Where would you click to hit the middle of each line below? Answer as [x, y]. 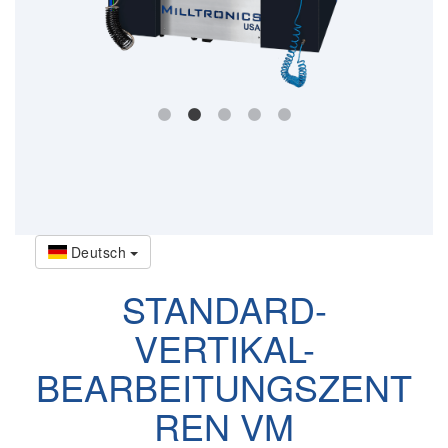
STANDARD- [224, 308]
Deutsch [98, 251]
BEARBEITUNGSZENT [224, 386]
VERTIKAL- [224, 347]
